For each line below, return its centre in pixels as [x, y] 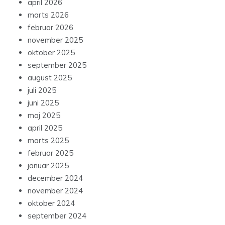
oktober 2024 [51, 203]
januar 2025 [48, 166]
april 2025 [45, 128]
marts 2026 [48, 15]
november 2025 [55, 40]
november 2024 [55, 191]
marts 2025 [48, 141]
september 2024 [57, 216]
